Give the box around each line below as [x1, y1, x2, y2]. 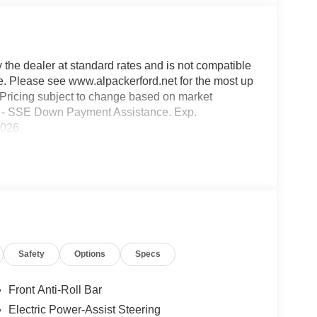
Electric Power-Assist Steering [8, 303, 161, 316]
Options [74, 248, 106, 259]
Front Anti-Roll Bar [8, 283, 102, 296]
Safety [18, 248, 45, 259]
